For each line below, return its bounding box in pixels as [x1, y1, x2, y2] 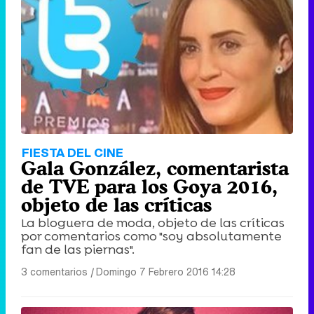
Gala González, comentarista [21, 157, 289, 180]
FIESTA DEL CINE [22, 144, 123, 162]
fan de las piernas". [21, 241, 135, 259]
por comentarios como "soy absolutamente [21, 228, 282, 245]
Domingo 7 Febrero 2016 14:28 [96, 264, 235, 280]
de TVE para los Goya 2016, [21, 175, 278, 198]
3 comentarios [21, 264, 88, 280]
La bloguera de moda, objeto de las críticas [21, 214, 285, 232]
